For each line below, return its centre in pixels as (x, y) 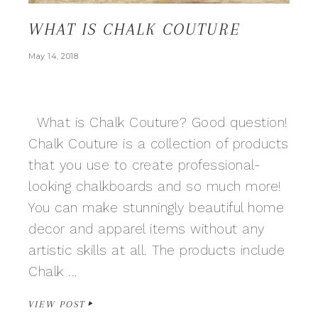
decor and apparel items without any (147, 229)
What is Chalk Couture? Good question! (158, 122)
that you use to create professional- (144, 165)
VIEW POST (57, 304)
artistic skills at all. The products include (157, 250)
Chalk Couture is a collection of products (159, 144)
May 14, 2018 (53, 56)
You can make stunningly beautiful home (156, 208)
